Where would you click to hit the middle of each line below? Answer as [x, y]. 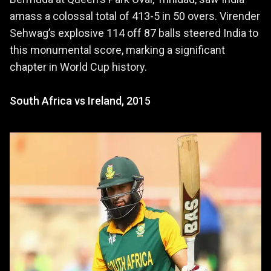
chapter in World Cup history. [78, 67]
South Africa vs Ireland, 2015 [80, 100]
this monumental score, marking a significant [117, 50]
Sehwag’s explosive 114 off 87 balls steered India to [134, 33]
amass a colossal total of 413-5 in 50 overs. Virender [135, 16]
